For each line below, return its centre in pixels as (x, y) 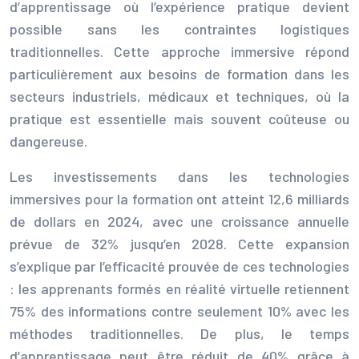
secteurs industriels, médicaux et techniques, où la (179, 96)
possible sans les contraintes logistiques (179, 28)
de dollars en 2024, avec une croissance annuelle (179, 221)
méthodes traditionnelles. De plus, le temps (179, 333)
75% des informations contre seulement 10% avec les (179, 311)
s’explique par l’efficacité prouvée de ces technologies (179, 266)
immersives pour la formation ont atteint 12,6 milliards (179, 198)
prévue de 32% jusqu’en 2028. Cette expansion (179, 243)
